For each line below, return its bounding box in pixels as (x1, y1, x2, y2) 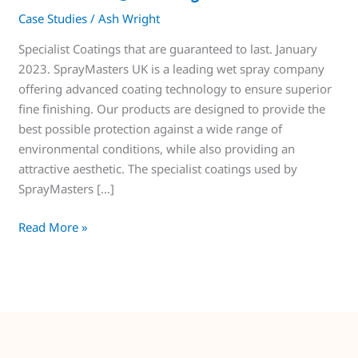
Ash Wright (98, 10, 161, 27)
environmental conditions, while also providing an (18, 141, 296, 157)
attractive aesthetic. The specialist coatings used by (18, 161, 298, 177)
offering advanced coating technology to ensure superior (18, 81, 332, 97)
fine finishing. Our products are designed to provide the (18, 101, 326, 117)
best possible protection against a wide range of (18, 121, 283, 137)
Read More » (18, 218, 89, 235)
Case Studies (18, 10, 88, 27)
